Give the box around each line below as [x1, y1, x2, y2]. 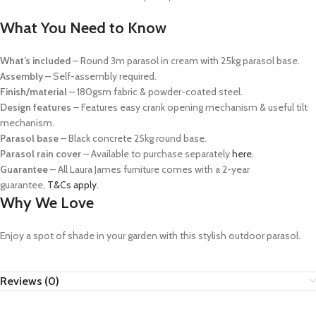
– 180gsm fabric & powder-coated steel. [69, 85, 243, 99]
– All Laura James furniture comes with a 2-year [50, 163, 250, 176]
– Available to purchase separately [83, 147, 230, 161]
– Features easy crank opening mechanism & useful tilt [73, 101, 308, 114]
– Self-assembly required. [45, 70, 157, 83]
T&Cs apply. [47, 178, 99, 192]
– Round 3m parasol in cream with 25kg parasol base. [73, 54, 300, 68]
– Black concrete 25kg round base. [61, 132, 209, 145]
